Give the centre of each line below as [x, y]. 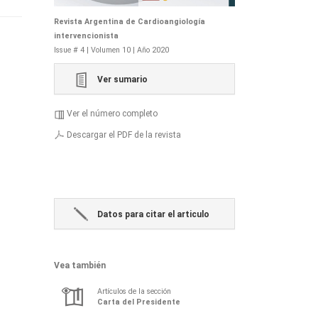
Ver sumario [122, 80]
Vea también [80, 265]
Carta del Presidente [139, 302]
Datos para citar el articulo [153, 214]
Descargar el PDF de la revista [124, 135]
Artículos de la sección [134, 291]
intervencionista [86, 36]
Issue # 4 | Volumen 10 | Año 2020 [111, 50]
